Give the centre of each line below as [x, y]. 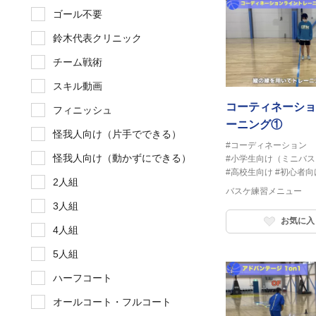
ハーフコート [83, 278]
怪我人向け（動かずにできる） [122, 158]
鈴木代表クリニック [97, 38]
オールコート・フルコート [112, 302]
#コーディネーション [266, 145]
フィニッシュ [83, 110]
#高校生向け [249, 172]
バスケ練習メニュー [264, 191]
